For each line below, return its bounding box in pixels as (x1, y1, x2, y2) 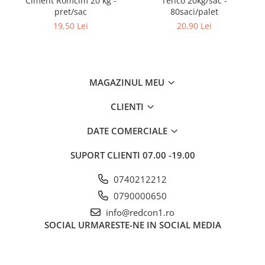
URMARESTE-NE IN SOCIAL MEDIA (77, 219, 221, 231)
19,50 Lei (53, 20, 88, 31)
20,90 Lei (177, 20, 212, 31)
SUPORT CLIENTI (70, 149, 143, 161)
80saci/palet (170, 6, 218, 17)
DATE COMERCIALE (86, 125, 170, 137)
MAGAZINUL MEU (89, 76, 167, 88)
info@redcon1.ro (104, 206, 174, 218)
